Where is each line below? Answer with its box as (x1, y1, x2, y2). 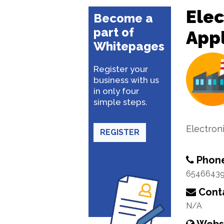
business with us (93, 75, 159, 85)
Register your (93, 64, 148, 74)
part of (93, 25, 134, 39)
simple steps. (93, 97, 147, 107)
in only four (93, 86, 139, 96)
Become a (93, 11, 153, 25)
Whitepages (93, 39, 164, 53)
